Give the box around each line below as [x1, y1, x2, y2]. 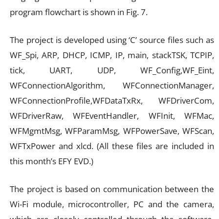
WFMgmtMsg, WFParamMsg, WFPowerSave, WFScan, [10, 125, 214, 137]
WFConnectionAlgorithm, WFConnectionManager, [10, 80, 214, 91]
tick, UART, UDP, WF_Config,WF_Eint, [10, 65, 214, 76]
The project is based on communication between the [10, 183, 214, 195]
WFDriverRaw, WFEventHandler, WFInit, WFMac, [10, 110, 214, 122]
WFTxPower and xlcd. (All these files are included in [10, 140, 214, 152]
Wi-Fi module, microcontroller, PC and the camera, [10, 198, 214, 210]
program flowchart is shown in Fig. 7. [10, 6, 148, 18]
